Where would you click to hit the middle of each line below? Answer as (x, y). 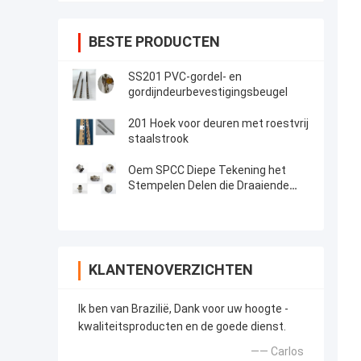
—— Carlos (277, 352)
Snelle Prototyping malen (193, 201)
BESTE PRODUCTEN (154, 42)
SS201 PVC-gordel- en (185, 77)
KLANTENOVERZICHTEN (171, 270)
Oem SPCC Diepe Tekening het (207, 170)
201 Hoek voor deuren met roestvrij (218, 124)
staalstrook (158, 139)
